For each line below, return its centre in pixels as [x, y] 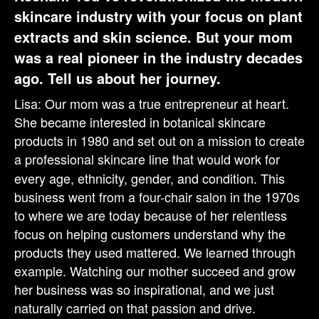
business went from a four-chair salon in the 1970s [157, 197]
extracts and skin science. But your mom [153, 37]
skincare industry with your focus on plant [158, 16]
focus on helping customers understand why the [150, 234]
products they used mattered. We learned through [155, 252]
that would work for [226, 159]
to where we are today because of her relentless [151, 215]
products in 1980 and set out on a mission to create [159, 141]
